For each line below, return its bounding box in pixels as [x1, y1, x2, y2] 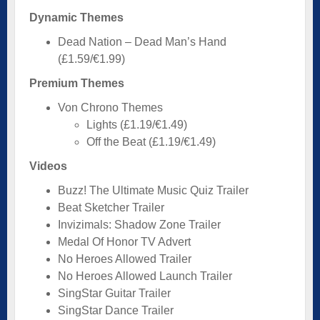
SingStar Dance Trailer [58, 304, 174, 316]
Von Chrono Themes [58, 101, 163, 114]
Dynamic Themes [29, 11, 124, 24]
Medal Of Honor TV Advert [58, 235, 191, 248]
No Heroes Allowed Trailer [58, 252, 191, 265]
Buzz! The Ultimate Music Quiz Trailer [58, 184, 249, 196]
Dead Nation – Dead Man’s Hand [58, 35, 226, 48]
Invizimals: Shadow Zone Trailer [58, 218, 221, 231]
